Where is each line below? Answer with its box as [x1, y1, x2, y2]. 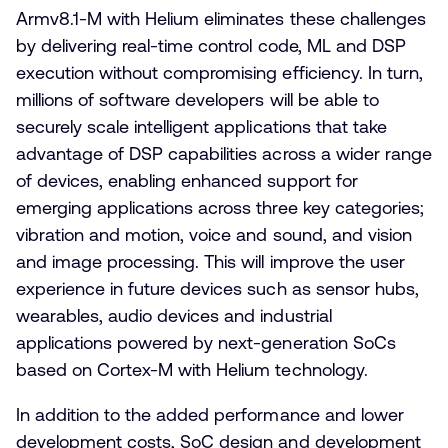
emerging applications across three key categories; [16, 197, 424, 219]
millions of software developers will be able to [16, 89, 379, 111]
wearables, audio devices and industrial [16, 305, 332, 327]
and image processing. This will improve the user [16, 251, 405, 273]
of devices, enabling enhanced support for [16, 170, 358, 192]
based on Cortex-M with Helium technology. [16, 359, 368, 381]
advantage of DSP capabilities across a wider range [16, 143, 432, 165]
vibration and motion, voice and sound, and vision [16, 224, 412, 246]
